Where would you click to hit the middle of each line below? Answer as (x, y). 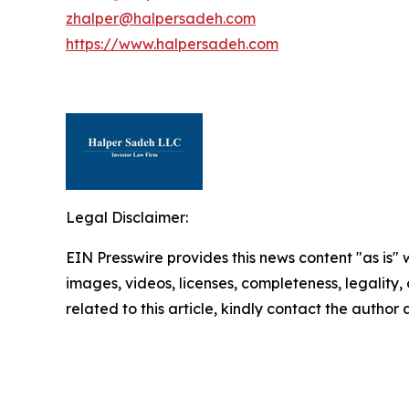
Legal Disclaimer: (127, 217)
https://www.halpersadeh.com (172, 43)
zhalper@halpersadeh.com (161, 18)
